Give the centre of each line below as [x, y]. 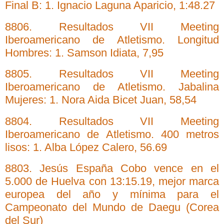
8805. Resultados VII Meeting [112, 74]
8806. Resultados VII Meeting [112, 26]
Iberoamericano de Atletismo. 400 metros [112, 134]
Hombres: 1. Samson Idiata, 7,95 [84, 52]
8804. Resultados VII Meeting [112, 121]
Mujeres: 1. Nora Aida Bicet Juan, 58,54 [101, 100]
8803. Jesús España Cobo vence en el [112, 168]
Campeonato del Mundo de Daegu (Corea [112, 207]
